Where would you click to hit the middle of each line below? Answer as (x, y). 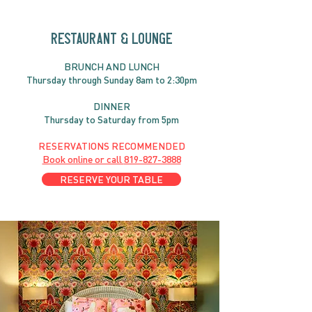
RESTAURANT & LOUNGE (111, 39)
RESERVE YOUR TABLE (111, 180)
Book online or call (83, 159)
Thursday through (64, 80)
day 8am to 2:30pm (158, 80)
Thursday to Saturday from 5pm (111, 120)
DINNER (111, 107)
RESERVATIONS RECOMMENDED (111, 146)
